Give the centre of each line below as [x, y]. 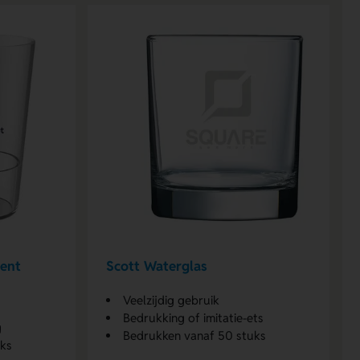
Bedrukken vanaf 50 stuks [194, 335]
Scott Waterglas [156, 266]
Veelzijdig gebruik [171, 300]
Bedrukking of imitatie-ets [193, 317]
